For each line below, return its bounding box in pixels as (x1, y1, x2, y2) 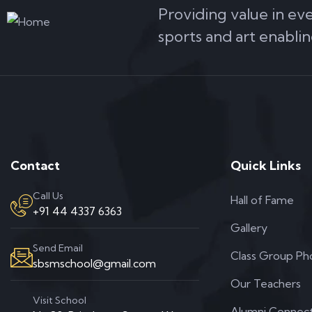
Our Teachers (231, 276, 302, 290)
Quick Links (231, 157, 302, 173)
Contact (10, 157, 60, 173)
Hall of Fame (231, 193, 295, 207)
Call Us (33, 189, 63, 202)
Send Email (33, 242, 83, 254)
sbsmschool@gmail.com (33, 256, 156, 270)
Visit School (33, 294, 86, 306)
